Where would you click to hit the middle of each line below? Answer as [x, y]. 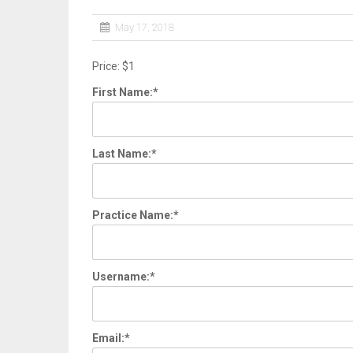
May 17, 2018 [145, 27]
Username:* [124, 276]
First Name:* [125, 92]
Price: [106, 66]
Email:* [111, 338]
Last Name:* [124, 153]
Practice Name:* [136, 215]
